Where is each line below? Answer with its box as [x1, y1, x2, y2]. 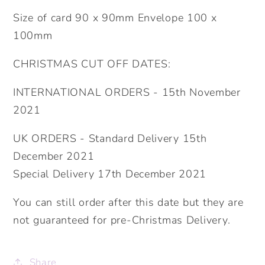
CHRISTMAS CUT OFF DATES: [13, 57, 171, 72]
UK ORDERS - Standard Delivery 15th [13, 131, 207, 146]
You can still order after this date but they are [13, 195, 244, 210]
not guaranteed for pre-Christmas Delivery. [13, 213, 231, 228]
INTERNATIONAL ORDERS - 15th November [13, 85, 241, 100]
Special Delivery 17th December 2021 [13, 167, 207, 182]
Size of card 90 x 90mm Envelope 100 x [13, 11, 217, 25]
